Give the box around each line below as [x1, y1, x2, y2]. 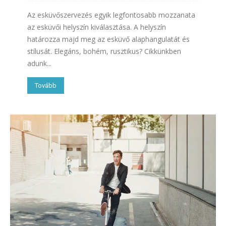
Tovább [35, 81, 56, 89]
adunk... [27, 58, 51, 68]
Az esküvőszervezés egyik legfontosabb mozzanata [27, 10, 195, 20]
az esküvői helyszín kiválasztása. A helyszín [27, 22, 166, 32]
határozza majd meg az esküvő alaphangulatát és [27, 34, 190, 44]
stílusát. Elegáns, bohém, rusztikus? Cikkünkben [27, 46, 181, 56]
